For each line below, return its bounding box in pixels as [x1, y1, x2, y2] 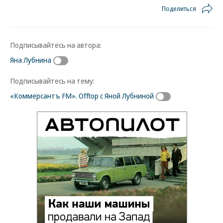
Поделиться [162, 4, 196, 13]
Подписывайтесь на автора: [10, 40, 102, 50]
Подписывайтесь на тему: [10, 75, 95, 86]
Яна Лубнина [10, 55, 51, 65]
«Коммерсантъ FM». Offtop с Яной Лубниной [10, 90, 154, 101]
